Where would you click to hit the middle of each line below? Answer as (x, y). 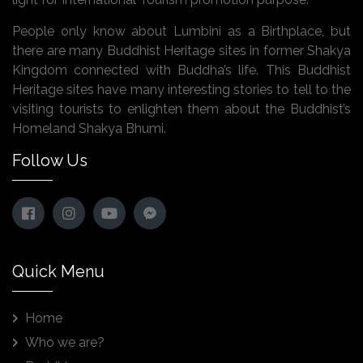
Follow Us (50, 161)
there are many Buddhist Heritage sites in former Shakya (181, 51)
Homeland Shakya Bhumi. (89, 129)
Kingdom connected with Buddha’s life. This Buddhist (181, 70)
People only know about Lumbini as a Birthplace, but (181, 32)
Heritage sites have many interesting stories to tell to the (181, 90)
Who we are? (65, 343)
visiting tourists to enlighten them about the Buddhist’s (181, 109)
